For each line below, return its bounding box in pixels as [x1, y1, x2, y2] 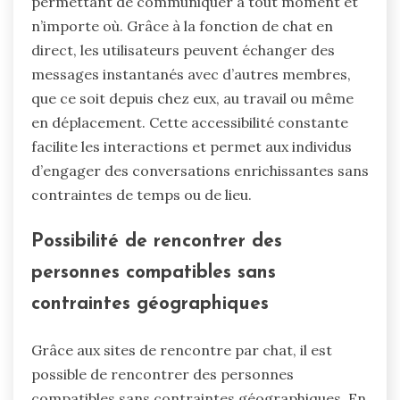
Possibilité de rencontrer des [31, 231, 282, 251]
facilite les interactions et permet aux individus [31, 137, 352, 156]
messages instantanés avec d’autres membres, [31, 65, 351, 84]
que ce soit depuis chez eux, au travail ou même [31, 89, 354, 108]
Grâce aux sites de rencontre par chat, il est [31, 340, 332, 359]
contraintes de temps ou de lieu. [31, 186, 252, 204]
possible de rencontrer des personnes [31, 364, 294, 383]
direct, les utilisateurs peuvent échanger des [31, 41, 335, 60]
